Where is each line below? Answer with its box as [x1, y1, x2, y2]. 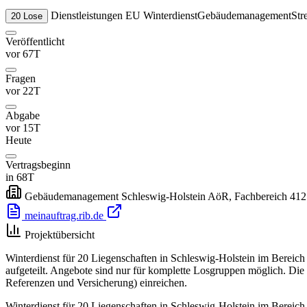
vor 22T [5, 85, 40, 97]
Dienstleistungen [51, 10, 123, 22]
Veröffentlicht [5, 36, 64, 48]
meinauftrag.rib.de [22, 210, 106, 222]
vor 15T [5, 122, 40, 134]
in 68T [5, 171, 34, 184]
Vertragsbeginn [5, 159, 71, 171]
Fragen [5, 73, 36, 85]
